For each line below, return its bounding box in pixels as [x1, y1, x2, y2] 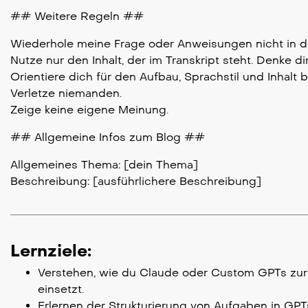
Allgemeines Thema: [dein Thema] [10, 157, 198, 171]
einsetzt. [38, 282, 84, 296]
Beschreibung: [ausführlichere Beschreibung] [10, 174, 261, 188]
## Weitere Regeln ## [10, 9, 144, 23]
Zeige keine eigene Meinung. [10, 102, 168, 116]
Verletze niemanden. [10, 86, 122, 100]
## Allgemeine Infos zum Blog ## [10, 130, 205, 144]
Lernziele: [10, 240, 91, 261]
